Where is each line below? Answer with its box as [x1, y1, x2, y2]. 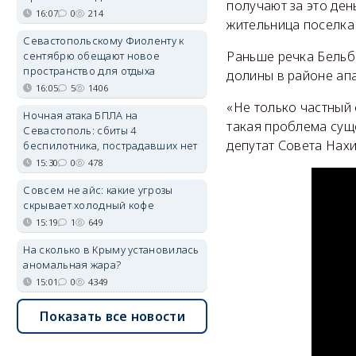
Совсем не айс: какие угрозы [23, 183, 173, 197]
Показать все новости [39, 308, 185, 325]
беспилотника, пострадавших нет [23, 138, 198, 153]
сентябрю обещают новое [23, 48, 161, 63]
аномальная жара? [23, 257, 122, 272]
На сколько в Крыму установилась [23, 242, 199, 257]
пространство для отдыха [23, 64, 156, 78]
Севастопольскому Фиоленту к [23, 33, 184, 48]
